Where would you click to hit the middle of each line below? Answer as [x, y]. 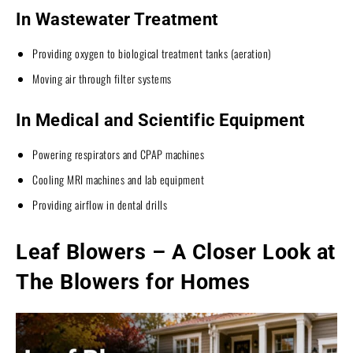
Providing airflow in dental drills [100, 204]
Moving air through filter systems [102, 78]
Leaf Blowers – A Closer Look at [176, 252]
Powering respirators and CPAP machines [118, 154]
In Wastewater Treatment [117, 19]
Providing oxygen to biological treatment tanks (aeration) [152, 53]
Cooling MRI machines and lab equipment [118, 179]
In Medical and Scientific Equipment [160, 120]
